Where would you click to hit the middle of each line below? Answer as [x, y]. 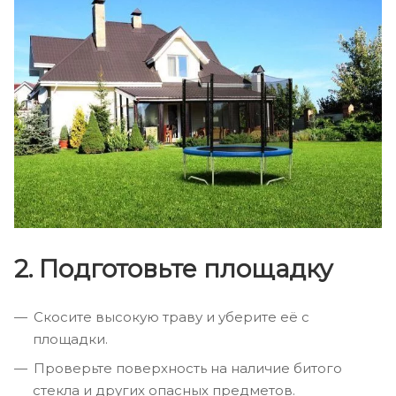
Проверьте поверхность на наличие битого [188, 368]
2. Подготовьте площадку [174, 268]
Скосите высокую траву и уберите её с [171, 316]
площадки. [70, 339]
